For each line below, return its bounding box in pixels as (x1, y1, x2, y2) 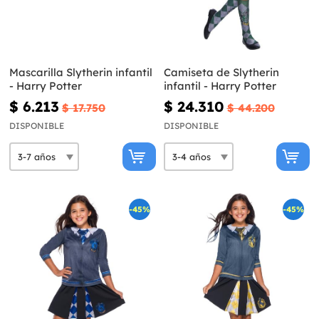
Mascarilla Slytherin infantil (9, 66, 152, 80)
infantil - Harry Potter (163, 79, 276, 93)
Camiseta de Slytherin (163, 66, 279, 80)
